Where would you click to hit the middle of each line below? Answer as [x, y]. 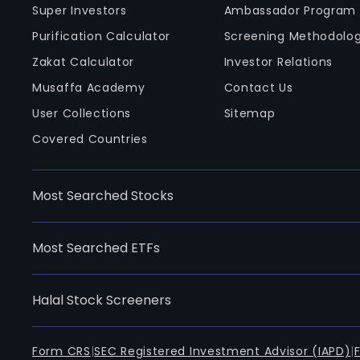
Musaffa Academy [89, 88]
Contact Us [258, 88]
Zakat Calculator [84, 62]
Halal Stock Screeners [102, 300]
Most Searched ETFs [96, 248]
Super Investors [80, 10]
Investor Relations [278, 62]
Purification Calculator [102, 36]
